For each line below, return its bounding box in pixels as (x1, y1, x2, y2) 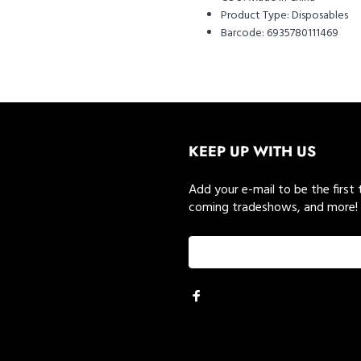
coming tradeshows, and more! (189, 197, 358, 218)
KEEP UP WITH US (189, 141, 316, 162)
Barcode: (221, 24, 264, 43)
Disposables (292, 6, 348, 25)
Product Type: (221, 6, 289, 25)
